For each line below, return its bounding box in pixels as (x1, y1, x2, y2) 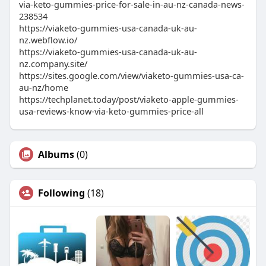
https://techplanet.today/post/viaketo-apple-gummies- (18, 93, 239, 106)
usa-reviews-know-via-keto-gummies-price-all (18, 105, 204, 118)
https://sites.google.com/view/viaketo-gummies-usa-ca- (18, 69, 244, 82)
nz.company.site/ (18, 58, 87, 70)
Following (37, 186, 85, 200)
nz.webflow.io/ (18, 34, 77, 46)
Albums (37, 148, 74, 161)
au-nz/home (18, 81, 68, 94)
